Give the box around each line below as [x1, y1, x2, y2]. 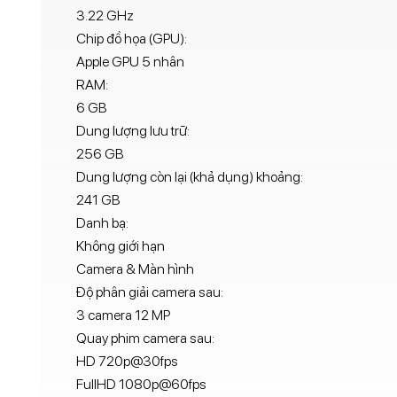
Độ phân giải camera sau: [75, 284, 223, 301]
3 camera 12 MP [75, 307, 170, 324]
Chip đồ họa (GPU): [75, 30, 187, 48]
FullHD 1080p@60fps [75, 376, 206, 393]
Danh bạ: [75, 214, 128, 232]
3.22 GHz [75, 7, 134, 25]
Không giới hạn [75, 237, 165, 255]
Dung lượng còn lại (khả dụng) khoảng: [75, 168, 303, 186]
